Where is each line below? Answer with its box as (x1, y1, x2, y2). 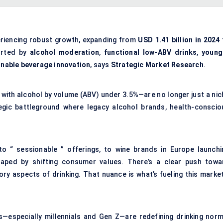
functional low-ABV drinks (104, 48, 197, 57)
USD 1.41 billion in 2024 (138, 36, 220, 44)
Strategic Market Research (111, 61, 204, 69)
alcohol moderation (29, 48, 100, 57)
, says (90, 61, 111, 69)
